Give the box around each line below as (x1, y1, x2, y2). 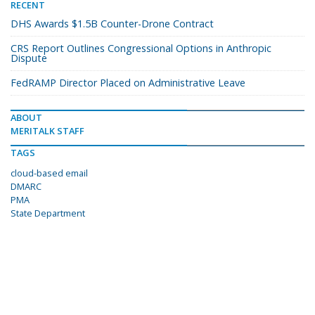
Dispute (11, 51, 47, 65)
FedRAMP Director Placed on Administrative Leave (11, 76, 245, 90)
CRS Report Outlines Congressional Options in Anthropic (11, 41, 271, 56)
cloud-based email (11, 167, 88, 180)
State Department (11, 207, 85, 220)
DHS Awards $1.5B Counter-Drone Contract (11, 17, 214, 31)
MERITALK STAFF (11, 124, 84, 138)
